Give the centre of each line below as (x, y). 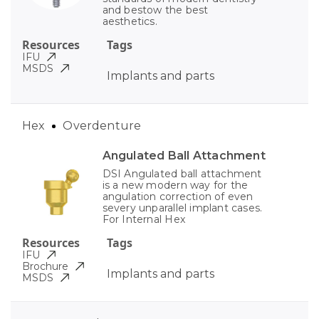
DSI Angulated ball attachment (182, 174)
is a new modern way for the (175, 185)
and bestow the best (155, 10)
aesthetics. (130, 22)
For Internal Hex (143, 220)
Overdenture (102, 126)
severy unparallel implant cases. (182, 208)
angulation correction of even (178, 197)
